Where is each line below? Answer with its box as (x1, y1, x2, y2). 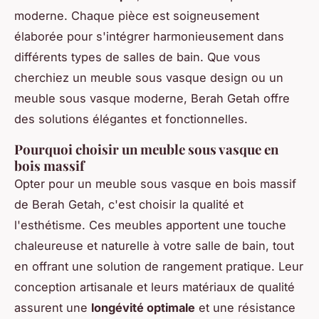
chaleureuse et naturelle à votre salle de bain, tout (14, 239, 294, 253)
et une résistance (195, 300, 296, 315)
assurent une (14, 300, 91, 315)
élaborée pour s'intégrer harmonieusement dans (14, 29, 284, 44)
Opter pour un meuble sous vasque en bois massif (14, 177, 296, 192)
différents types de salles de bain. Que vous (14, 50, 261, 65)
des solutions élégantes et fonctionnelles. (14, 112, 248, 127)
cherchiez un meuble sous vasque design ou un (14, 70, 283, 85)
